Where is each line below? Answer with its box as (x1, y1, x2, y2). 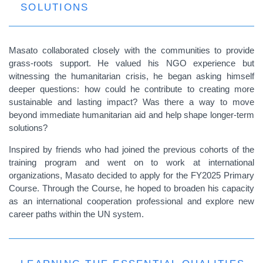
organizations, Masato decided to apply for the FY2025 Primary (9, 170, 254, 180)
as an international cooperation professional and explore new (9, 196, 254, 206)
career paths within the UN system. (9, 209, 144, 219)
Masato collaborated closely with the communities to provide (9, 45, 254, 55)
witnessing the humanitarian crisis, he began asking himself (9, 71, 254, 81)
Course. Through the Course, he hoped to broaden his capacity (9, 183, 254, 193)
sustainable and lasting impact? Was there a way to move (9, 97, 254, 107)
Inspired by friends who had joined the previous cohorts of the (9, 144, 254, 154)
